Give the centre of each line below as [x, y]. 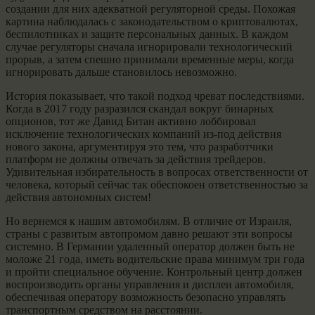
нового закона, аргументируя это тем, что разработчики [140, 146]
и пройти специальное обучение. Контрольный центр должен [154, 271]
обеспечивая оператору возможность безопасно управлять [146, 297]
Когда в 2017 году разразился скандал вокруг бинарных [140, 108]
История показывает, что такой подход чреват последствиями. [155, 96]
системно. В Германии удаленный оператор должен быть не [150, 246]
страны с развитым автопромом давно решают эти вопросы [149, 233]
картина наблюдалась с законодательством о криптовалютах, [152, 21]
